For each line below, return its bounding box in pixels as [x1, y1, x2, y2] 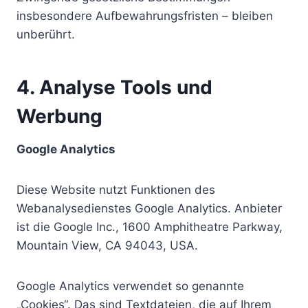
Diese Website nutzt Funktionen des [16, 183, 215, 197]
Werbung [16, 104, 102, 128]
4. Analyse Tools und [16, 76, 212, 99]
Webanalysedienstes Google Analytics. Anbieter [16, 201, 282, 215]
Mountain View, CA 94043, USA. [16, 239, 198, 252]
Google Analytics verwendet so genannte [16, 279, 244, 293]
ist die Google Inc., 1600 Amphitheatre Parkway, [16, 220, 283, 234]
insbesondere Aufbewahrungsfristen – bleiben [16, 9, 273, 23]
